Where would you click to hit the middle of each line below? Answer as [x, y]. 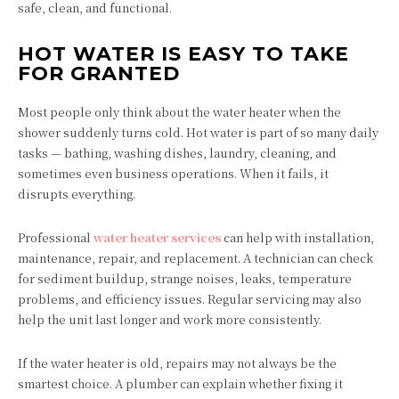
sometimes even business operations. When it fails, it [173, 173]
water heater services [157, 237]
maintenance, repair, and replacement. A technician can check [195, 257]
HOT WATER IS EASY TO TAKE [183, 53]
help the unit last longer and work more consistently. [170, 319]
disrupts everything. [77, 193]
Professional [56, 237]
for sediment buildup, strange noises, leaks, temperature [185, 278]
